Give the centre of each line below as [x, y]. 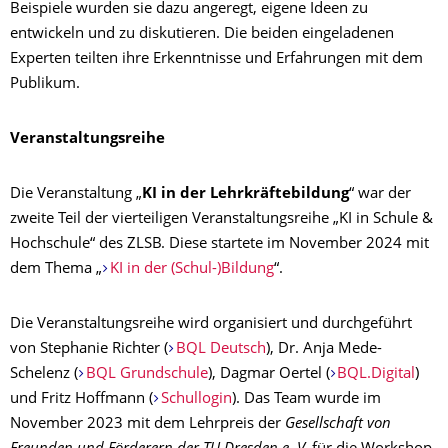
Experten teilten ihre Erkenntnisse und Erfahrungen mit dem [216, 59]
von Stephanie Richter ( [89, 349]
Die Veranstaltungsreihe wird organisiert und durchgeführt [211, 324]
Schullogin [196, 399]
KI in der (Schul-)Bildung [191, 269]
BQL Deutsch [220, 349]
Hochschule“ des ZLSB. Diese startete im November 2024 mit [219, 244]
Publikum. [45, 84]
